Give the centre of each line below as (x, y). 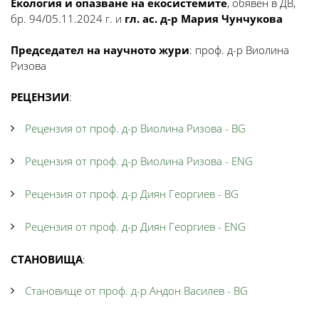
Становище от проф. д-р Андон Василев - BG (136, 291)
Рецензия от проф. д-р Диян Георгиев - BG (132, 194)
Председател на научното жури (100, 50)
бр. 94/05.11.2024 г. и (68, 19)
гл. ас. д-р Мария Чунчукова (204, 19)
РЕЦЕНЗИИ (40, 97)
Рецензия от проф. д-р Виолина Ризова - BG (135, 128)
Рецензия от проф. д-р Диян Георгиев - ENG (135, 226)
